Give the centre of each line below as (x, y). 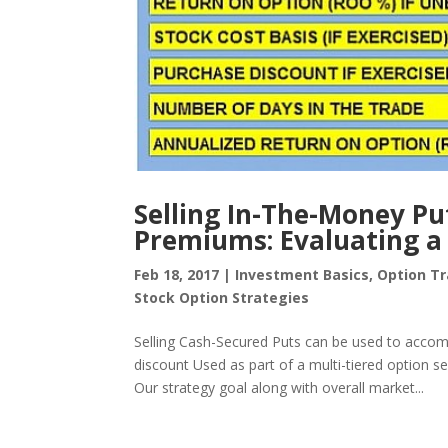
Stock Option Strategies (222, 297)
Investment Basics (302, 274)
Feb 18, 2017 (177, 274)
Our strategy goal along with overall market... (279, 387)
